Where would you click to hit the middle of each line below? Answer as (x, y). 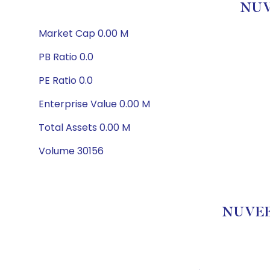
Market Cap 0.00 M (83, 33)
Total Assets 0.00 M (84, 127)
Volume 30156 (71, 151)
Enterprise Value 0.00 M (94, 104)
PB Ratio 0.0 (66, 57)
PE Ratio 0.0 (66, 80)
